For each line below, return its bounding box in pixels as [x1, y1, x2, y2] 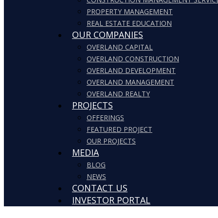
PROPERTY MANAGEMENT [87, 7, 173, 16]
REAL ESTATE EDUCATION [87, 18, 172, 28]
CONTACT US [72, 182, 127, 194]
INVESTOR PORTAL [72, 194, 150, 206]
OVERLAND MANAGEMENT [87, 77, 174, 87]
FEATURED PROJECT [87, 125, 152, 134]
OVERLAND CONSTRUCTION [87, 54, 179, 63]
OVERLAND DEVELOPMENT [87, 66, 176, 75]
